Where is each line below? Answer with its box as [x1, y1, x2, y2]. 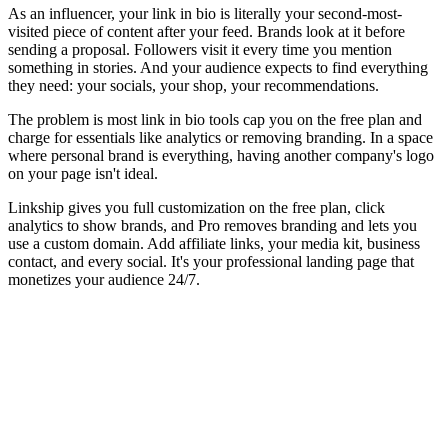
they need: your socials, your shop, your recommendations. [8, 76, 379, 94]
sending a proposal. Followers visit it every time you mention [8, 40, 392, 58]
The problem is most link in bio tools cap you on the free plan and [8, 110, 422, 128]
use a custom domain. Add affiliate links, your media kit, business [8, 234, 420, 252]
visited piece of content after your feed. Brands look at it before [8, 22, 405, 40]
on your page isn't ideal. [8, 164, 158, 182]
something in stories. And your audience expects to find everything [8, 58, 428, 76]
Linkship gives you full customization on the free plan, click [8, 198, 385, 216]
